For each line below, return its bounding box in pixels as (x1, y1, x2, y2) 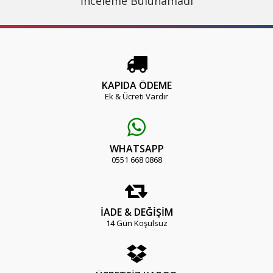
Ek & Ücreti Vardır (105, 91, 168, 102)
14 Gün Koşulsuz (105, 218, 168, 229)
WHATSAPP (109, 142, 164, 155)
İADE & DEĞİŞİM (100, 205, 173, 219)
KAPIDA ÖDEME (101, 79, 172, 92)
